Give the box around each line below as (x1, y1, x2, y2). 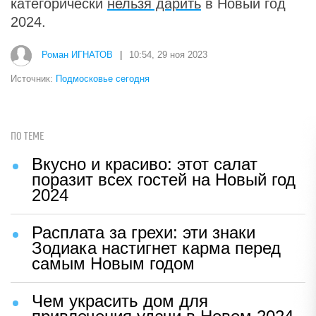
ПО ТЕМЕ (11, 130, 44, 142)
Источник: (11, 73, 56, 84)
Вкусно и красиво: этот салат (32, 154, 257, 174)
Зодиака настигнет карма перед (32, 238, 281, 257)
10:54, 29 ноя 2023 (129, 49, 207, 61)
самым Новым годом (32, 253, 195, 273)
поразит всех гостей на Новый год (32, 169, 296, 189)
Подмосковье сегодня (56, 73, 150, 84)
